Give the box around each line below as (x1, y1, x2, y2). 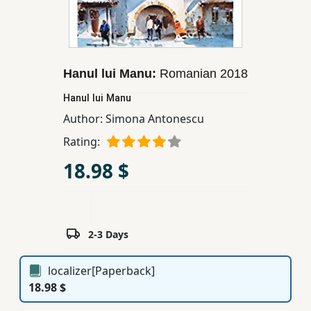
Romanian (160, 66, 220, 81)
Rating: (63, 134, 100, 150)
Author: (63, 110, 106, 126)
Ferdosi (17, 164, 56, 179)
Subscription (17, 208, 83, 224)
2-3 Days (88, 227, 128, 241)
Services (17, 225, 60, 240)
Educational (17, 103, 78, 118)
